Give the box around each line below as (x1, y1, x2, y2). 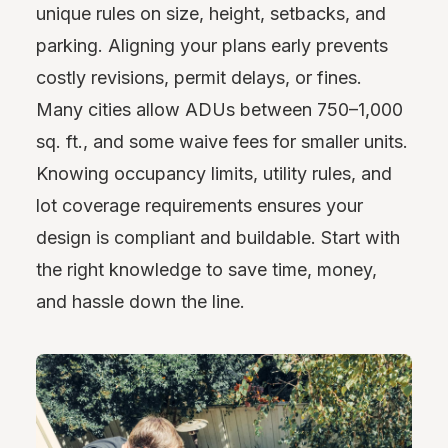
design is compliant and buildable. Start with (36, 226, 400, 248)
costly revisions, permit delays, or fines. (36, 66, 362, 88)
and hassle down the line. (36, 290, 245, 312)
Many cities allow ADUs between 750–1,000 (36, 98, 403, 120)
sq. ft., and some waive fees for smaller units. (36, 130, 408, 152)
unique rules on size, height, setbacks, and (36, 2, 386, 24)
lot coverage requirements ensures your (36, 194, 363, 216)
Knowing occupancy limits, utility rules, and (36, 162, 392, 184)
